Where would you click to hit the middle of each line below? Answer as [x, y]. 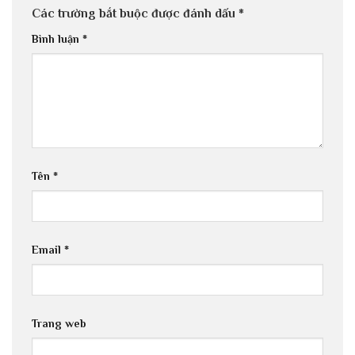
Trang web [59, 323]
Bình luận [57, 39]
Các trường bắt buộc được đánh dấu [135, 14]
